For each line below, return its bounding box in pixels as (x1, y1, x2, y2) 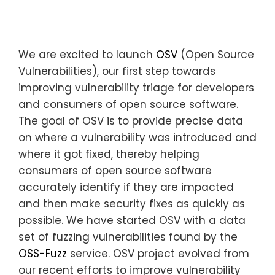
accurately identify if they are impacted (18, 179, 234, 195)
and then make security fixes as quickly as (18, 196, 245, 211)
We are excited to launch (18, 47, 156, 62)
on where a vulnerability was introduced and (18, 130, 257, 145)
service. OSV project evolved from (67, 246, 249, 261)
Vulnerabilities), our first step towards (18, 63, 215, 79)
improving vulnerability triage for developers (18, 80, 254, 95)
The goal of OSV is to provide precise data (18, 113, 243, 128)
